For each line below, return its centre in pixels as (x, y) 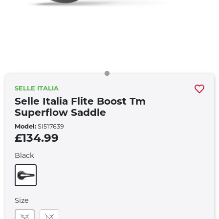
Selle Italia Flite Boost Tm (80, 102)
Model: (25, 127)
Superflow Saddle (60, 114)
